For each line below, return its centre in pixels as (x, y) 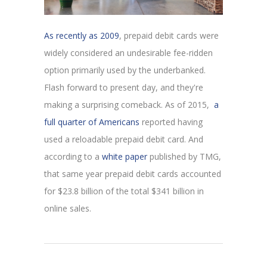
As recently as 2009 (82, 35)
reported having (171, 122)
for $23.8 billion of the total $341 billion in (124, 191)
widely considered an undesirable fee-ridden (128, 52)
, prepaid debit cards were (169, 35)
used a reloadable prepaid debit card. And (124, 139)
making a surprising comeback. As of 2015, (128, 104)
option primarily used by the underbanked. (125, 70)
